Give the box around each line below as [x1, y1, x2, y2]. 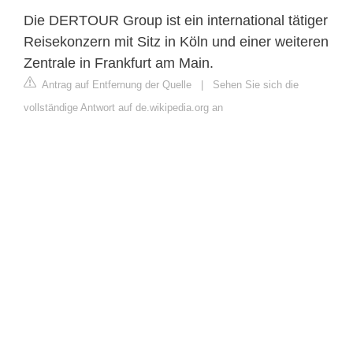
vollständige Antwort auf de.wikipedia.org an [24, 101, 223, 113]
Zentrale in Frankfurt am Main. [24, 54, 214, 71]
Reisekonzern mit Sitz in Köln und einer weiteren [24, 33, 329, 50]
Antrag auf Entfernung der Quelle [39, 78, 191, 91]
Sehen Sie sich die [213, 78, 299, 91]
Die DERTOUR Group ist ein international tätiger [24, 12, 328, 28]
